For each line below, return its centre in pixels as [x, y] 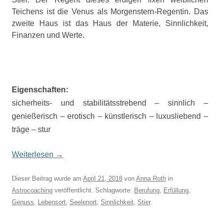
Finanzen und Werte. [48, 35]
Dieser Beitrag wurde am [47, 179]
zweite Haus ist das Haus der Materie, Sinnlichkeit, [110, 23]
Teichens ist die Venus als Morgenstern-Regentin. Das [110, 12]
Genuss [23, 202]
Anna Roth [151, 179]
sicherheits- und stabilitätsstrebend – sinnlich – [110, 103]
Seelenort [83, 202]
